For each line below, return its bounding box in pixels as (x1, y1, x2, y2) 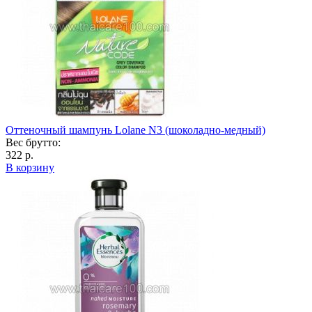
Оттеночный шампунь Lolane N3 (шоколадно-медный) (6, 123, 265, 136)
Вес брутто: (6, 136, 61, 148)
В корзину (6, 161, 54, 173)
